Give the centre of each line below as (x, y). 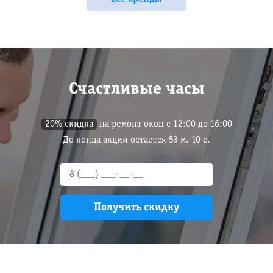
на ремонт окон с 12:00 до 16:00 (164, 124)
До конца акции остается (118, 140)
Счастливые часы (136, 90)
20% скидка (69, 124)
